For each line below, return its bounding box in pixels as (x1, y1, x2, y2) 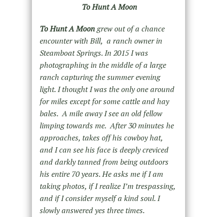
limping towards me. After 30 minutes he (39, 120, 174, 131)
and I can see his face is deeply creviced (39, 144, 169, 155)
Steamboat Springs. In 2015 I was (39, 47, 148, 59)
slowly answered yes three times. (39, 205, 145, 216)
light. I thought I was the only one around (39, 84, 174, 95)
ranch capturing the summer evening (39, 72, 160, 83)
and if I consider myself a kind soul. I (39, 193, 160, 204)
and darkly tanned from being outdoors (39, 156, 169, 168)
